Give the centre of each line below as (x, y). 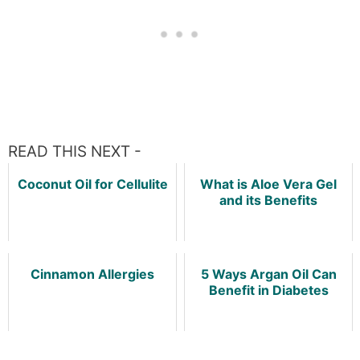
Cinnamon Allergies (92, 274)
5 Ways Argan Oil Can (268, 274)
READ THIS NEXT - (75, 151)
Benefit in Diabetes (268, 290)
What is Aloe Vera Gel (268, 184)
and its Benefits (268, 200)
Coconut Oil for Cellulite (92, 184)
